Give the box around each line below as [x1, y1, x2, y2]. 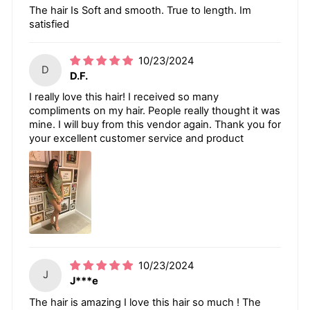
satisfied [29, 18, 69, 31]
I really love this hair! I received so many [29, 91, 219, 104]
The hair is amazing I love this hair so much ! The [29, 295, 261, 309]
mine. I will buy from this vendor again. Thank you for [29, 118, 281, 131]
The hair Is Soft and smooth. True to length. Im [29, 4, 251, 17]
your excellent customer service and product [29, 132, 244, 145]
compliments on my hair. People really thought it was [29, 104, 280, 118]
